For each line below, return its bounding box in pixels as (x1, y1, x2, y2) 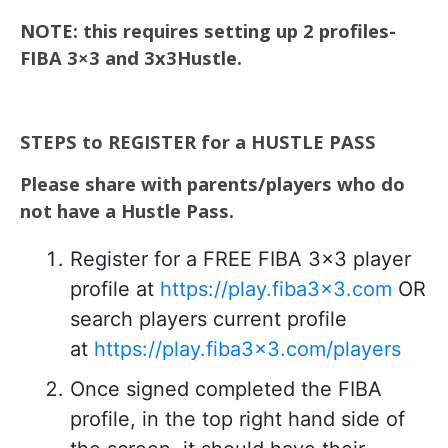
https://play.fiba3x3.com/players (94, 337, 401, 361)
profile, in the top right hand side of (70, 407, 405, 431)
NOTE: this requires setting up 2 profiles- (20, 18, 396, 43)
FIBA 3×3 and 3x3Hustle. (20, 45, 242, 70)
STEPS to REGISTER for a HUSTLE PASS (20, 129, 376, 154)
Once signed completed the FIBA (70, 377, 382, 401)
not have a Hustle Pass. (20, 198, 239, 223)
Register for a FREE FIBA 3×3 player (70, 247, 411, 271)
